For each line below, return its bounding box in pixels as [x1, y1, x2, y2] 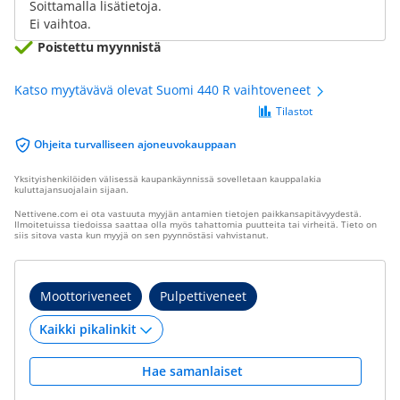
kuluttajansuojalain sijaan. [14, 183, 129, 196]
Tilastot [276, 104, 312, 119]
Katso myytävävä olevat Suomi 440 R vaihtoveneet [14, 81, 314, 98]
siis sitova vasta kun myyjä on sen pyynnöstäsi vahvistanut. [14, 229, 269, 241]
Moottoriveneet [40, 287, 131, 304]
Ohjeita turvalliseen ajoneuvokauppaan [34, 137, 237, 152]
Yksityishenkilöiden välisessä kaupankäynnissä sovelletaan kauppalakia [14, 172, 321, 185]
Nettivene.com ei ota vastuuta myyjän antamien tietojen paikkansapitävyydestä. [14, 207, 362, 220]
